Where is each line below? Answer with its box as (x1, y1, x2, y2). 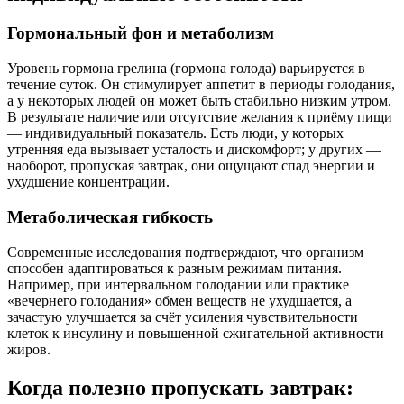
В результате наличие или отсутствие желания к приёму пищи (7, 109, 392, 125)
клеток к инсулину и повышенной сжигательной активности (7, 325, 384, 341)
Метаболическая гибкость (7, 207, 213, 226)
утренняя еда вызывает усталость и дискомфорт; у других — (7, 142, 381, 158)
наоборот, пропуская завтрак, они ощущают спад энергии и (7, 158, 375, 174)
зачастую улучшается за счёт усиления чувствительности (7, 308, 358, 325)
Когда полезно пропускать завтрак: (7, 375, 353, 399)
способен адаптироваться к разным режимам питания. (7, 260, 342, 276)
